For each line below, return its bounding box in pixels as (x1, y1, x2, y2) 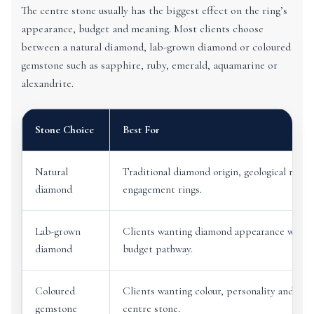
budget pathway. (123, 243, 193, 255)
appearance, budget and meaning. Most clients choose (21, 22, 264, 36)
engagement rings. (123, 183, 202, 196)
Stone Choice (35, 123, 94, 136)
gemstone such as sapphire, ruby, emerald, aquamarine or (21, 58, 278, 72)
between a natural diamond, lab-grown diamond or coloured (21, 40, 291, 54)
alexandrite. (21, 76, 74, 90)
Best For (123, 123, 160, 136)
